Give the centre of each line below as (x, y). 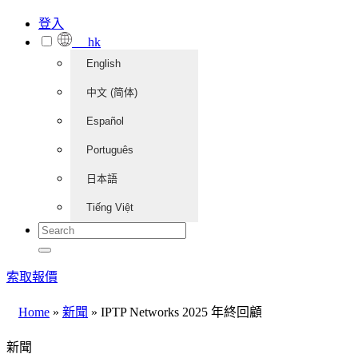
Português (110, 150)
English (103, 64)
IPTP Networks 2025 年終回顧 (180, 312)
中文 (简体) (112, 92)
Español (105, 121)
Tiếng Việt (110, 207)
